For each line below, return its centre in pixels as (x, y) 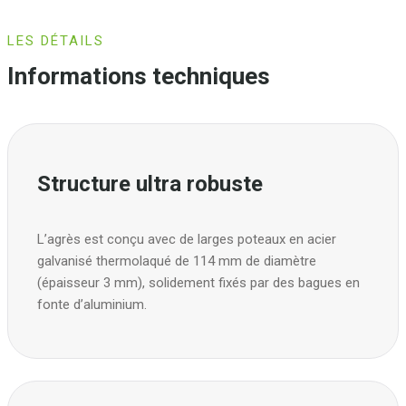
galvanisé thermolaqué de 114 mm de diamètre (177, 261)
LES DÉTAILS (56, 41)
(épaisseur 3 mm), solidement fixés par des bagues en (198, 282)
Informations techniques (139, 76)
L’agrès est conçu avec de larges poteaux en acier (187, 239)
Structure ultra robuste (150, 184)
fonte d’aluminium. (92, 304)
